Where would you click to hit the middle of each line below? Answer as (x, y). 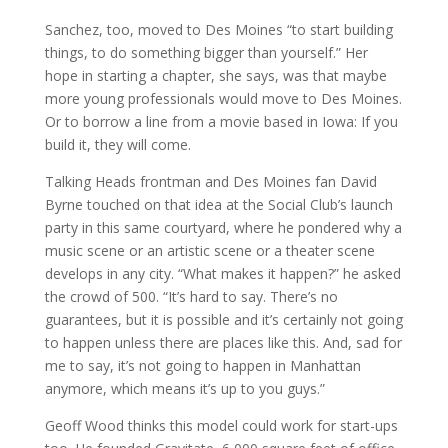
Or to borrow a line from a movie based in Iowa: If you (221, 121)
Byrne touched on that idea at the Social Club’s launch (218, 204)
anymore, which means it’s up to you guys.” (184, 388)
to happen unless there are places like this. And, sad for (223, 342)
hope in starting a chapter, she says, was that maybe (215, 75)
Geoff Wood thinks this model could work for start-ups (221, 425)
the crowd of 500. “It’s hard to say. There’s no (191, 296)
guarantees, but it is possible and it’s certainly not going (223, 319)
